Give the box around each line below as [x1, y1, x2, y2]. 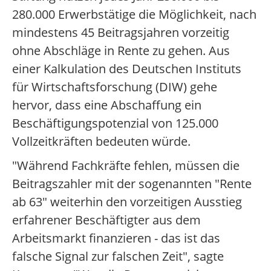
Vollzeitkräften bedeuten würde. [12, 133, 191, 149]
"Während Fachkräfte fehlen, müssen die [12, 157, 240, 174]
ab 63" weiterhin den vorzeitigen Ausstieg [12, 194, 242, 210]
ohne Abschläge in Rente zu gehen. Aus [12, 42, 230, 59]
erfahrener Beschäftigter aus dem [12, 212, 201, 228]
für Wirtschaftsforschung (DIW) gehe [12, 79, 217, 95]
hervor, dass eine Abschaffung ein [12, 97, 201, 113]
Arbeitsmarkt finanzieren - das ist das [12, 230, 220, 246]
